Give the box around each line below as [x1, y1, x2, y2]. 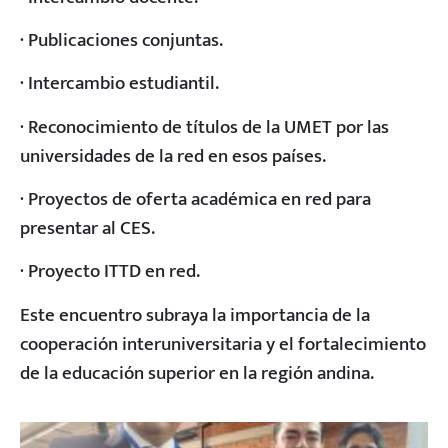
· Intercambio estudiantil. [20, 67, 219, 100]
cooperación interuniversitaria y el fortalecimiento [20, 327, 426, 360]
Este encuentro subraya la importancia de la [20, 298, 370, 331]
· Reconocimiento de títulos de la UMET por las [20, 110, 389, 143]
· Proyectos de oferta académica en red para [20, 183, 371, 216]
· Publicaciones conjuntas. [20, 23, 223, 56]
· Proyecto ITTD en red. [20, 255, 200, 288]
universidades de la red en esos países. [20, 139, 326, 172]
